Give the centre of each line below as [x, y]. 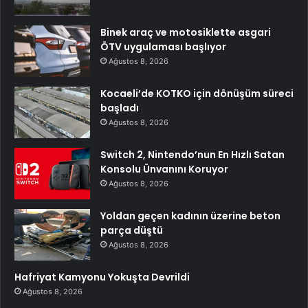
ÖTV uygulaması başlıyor [163, 46]
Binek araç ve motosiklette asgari [186, 32]
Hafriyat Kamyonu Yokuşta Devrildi [102, 277]
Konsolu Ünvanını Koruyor [164, 169]
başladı [120, 108]
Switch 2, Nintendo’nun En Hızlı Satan [192, 154]
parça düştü [132, 230]
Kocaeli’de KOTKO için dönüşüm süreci [197, 93]
